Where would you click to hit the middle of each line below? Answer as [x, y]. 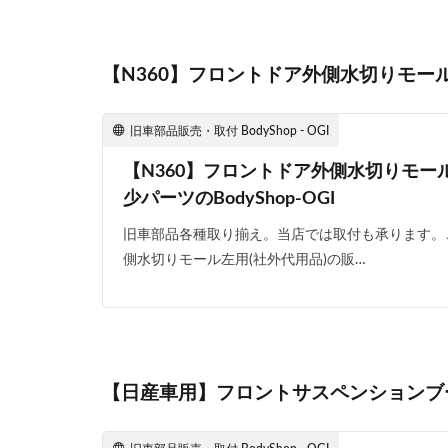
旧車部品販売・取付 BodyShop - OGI [229, 130]
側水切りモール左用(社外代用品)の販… [244, 259]
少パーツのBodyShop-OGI [229, 198]
